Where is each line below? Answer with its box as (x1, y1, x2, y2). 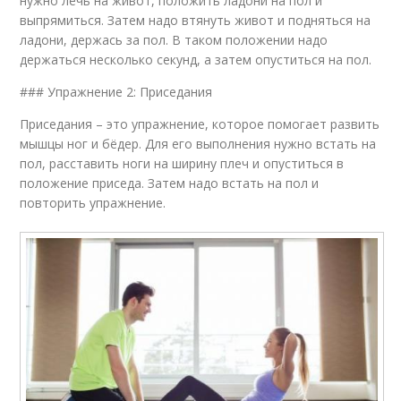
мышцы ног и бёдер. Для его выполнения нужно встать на (20, 135, 377, 153)
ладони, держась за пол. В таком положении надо (20, 31, 328, 49)
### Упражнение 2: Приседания (20, 83, 213, 101)
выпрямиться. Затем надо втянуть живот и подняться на (20, 12, 371, 30)
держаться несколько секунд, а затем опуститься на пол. (20, 51, 372, 69)
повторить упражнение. (20, 194, 166, 212)
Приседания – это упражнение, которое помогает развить (20, 115, 380, 133)
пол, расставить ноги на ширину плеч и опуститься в (20, 155, 345, 173)
